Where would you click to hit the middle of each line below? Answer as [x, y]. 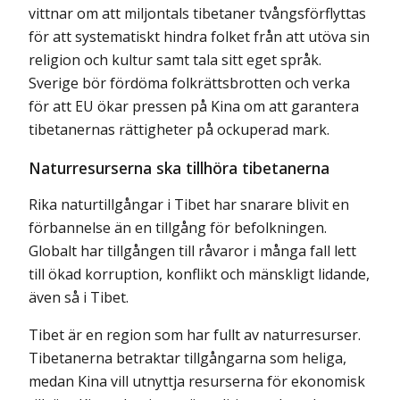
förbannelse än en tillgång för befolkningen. [178, 228]
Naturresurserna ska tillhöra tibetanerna [179, 168]
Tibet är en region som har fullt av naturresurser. [195, 335]
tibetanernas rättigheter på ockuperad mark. [179, 130]
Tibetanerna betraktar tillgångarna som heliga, [187, 358]
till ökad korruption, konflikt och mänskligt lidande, [199, 275]
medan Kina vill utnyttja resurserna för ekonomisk [197, 382]
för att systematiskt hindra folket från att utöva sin [199, 37]
